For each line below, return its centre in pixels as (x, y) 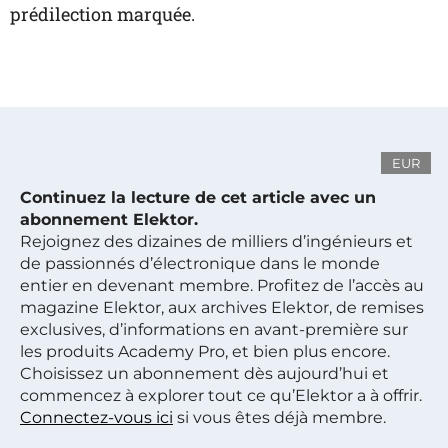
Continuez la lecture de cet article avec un (198, 197)
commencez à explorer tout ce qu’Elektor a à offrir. (221, 395)
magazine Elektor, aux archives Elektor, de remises (222, 307)
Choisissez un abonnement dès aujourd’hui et (204, 373)
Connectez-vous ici (96, 417)
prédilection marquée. (102, 14)
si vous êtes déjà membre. (279, 417)
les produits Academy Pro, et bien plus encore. (205, 351)
